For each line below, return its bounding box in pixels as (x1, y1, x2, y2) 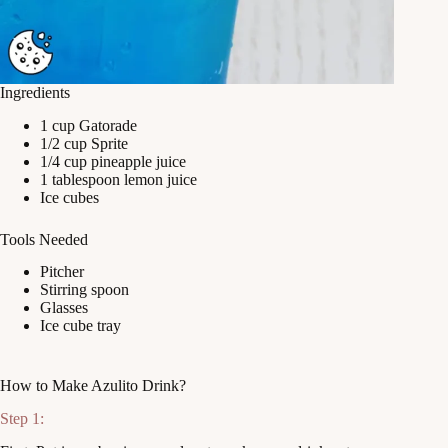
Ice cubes (40, 188, 99, 206)
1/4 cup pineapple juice (40, 152, 186, 170)
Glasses (40, 299, 88, 317)
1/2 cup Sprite (40, 134, 128, 152)
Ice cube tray (40, 317, 121, 335)
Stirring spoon (40, 281, 129, 299)
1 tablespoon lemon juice (40, 170, 197, 188)
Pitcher (40, 263, 84, 281)
